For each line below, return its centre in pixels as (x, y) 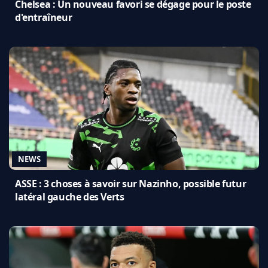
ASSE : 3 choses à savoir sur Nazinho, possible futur (131, 184)
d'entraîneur (44, 18)
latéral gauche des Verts (70, 197)
